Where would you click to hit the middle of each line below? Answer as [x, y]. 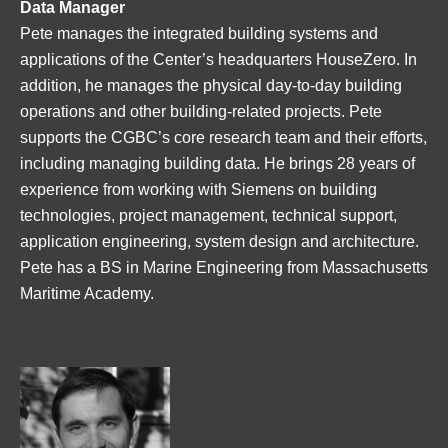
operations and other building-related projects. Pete [201, 111]
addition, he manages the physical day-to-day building [211, 85]
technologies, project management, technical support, [208, 215]
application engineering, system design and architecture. [219, 241]
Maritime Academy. [87, 293]
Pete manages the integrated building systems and [199, 33]
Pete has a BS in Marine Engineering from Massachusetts [224, 267]
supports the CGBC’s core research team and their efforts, [223, 137]
